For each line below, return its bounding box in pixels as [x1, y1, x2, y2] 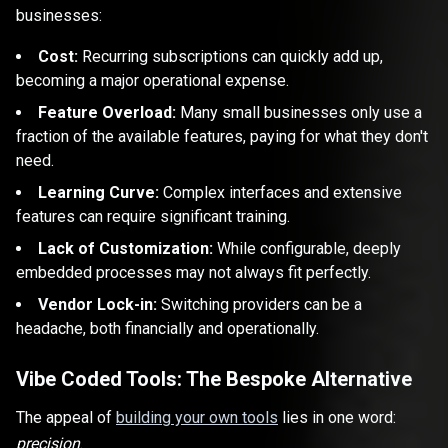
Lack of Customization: [38, 239, 213, 259]
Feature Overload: [38, 103, 176, 123]
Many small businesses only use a [176, 103, 422, 123]
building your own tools [116, 408, 278, 428]
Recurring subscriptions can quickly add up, [78, 47, 383, 67]
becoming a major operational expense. [16, 71, 289, 91]
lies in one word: [278, 408, 396, 428]
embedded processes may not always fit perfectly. [16, 263, 371, 283]
